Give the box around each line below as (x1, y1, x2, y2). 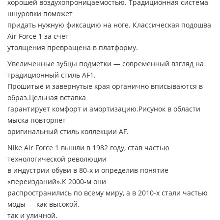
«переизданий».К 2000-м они (7, 177, 106, 187)
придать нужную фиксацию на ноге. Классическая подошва (7, 20, 211, 30)
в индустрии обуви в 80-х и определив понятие (7, 165, 168, 175)
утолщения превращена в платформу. (7, 43, 138, 53)
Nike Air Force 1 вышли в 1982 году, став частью (7, 143, 169, 153)
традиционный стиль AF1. (7, 70, 96, 80)
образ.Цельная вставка (7, 93, 86, 103)
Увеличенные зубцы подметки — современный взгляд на (7, 59, 204, 69)
